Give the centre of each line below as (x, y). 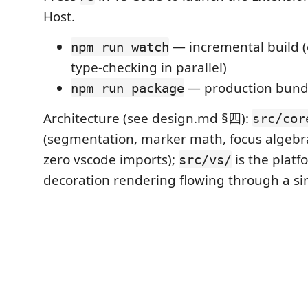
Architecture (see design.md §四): (148, 118)
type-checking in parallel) (149, 67)
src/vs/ (205, 159)
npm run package (128, 88)
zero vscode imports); (111, 159)
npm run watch (120, 46)
